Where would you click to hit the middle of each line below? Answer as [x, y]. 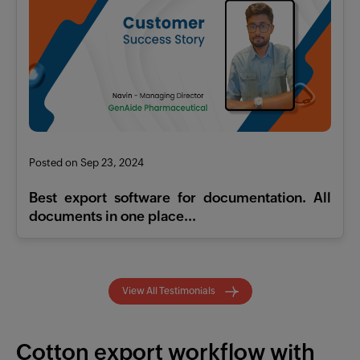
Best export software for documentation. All [180, 198]
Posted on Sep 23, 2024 [86, 163]
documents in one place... [112, 217]
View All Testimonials [169, 291]
